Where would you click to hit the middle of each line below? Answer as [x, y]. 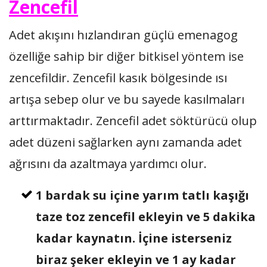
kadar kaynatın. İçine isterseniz [134, 238]
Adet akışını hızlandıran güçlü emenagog [123, 35]
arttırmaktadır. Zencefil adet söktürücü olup [133, 121]
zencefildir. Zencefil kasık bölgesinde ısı [118, 78]
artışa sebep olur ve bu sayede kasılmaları [127, 99]
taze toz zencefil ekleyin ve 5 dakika [146, 217]
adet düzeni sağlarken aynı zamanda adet [125, 142]
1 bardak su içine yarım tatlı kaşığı [142, 195]
